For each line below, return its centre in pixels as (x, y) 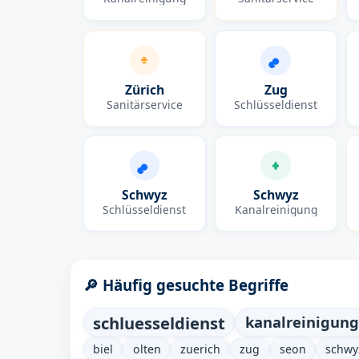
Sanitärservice (144, 104)
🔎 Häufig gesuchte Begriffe (186, 285)
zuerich (200, 349)
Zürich (144, 89)
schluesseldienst (159, 323)
